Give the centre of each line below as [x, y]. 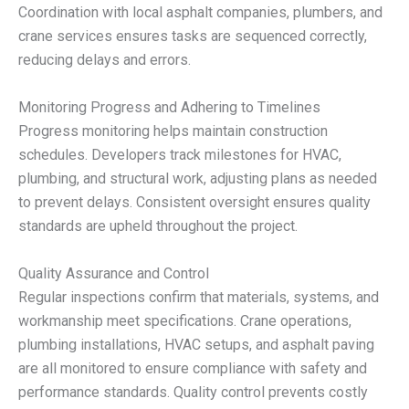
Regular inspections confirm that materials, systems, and [199, 297]
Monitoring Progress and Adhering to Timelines [169, 107]
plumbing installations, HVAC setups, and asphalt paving [196, 344]
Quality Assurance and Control [114, 273]
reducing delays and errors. [105, 60]
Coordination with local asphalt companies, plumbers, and [200, 13]
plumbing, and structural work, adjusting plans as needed [198, 178]
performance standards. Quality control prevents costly [193, 392]
